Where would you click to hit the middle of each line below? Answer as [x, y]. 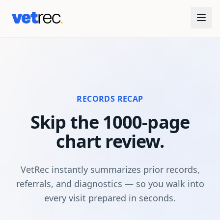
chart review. [110, 141]
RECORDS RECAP [110, 99]
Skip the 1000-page [110, 122]
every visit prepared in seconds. [110, 198]
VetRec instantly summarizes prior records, [110, 169]
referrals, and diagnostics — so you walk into [110, 184]
